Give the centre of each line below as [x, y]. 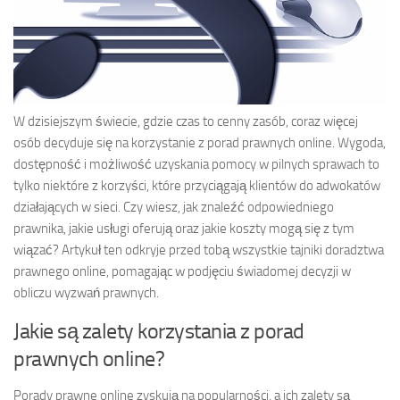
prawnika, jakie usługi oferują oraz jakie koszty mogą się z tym [184, 228]
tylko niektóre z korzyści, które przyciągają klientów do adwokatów [197, 185]
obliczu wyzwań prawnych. [86, 292]
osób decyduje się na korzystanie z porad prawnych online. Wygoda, [200, 142]
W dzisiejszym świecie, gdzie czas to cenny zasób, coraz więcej [186, 121]
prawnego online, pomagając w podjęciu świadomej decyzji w [182, 271]
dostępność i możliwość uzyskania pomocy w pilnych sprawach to [196, 164]
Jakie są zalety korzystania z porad [159, 330]
